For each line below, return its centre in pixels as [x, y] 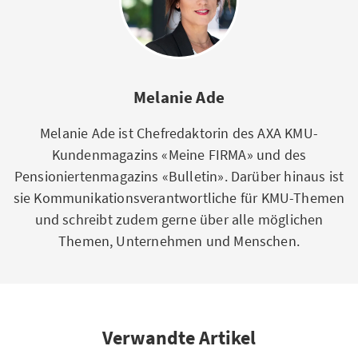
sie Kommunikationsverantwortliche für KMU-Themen [179, 198]
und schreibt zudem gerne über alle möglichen [179, 219]
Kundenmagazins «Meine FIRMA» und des [179, 155]
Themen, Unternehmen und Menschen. [179, 241]
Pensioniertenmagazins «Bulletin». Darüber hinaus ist [179, 176]
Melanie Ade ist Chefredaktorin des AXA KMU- [179, 133]
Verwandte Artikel [179, 338]
